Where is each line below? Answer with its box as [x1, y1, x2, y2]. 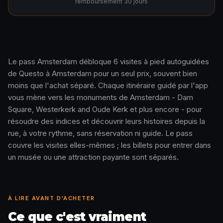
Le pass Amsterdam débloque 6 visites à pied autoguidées [8, 57, 209, 66]
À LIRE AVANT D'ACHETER [8, 195, 95, 202]
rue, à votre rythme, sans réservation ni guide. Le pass [8, 128, 193, 138]
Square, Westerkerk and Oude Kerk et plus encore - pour [8, 105, 202, 114]
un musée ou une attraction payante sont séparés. [8, 152, 179, 162]
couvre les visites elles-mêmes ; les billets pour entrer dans [8, 140, 211, 150]
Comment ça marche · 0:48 [7, 78, 64, 83]
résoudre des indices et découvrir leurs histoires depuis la [8, 116, 205, 126]
